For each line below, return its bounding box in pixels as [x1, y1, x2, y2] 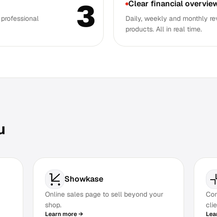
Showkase [64, 174, 103, 184]
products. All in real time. [125, 25, 202, 33]
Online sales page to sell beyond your [45, 190, 163, 199]
